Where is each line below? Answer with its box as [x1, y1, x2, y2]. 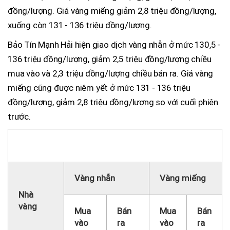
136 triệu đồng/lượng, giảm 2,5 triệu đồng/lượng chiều [8, 54, 212, 65]
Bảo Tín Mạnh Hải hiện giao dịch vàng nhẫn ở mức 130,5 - [8, 40, 220, 50]
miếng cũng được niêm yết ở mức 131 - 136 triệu [8, 83, 190, 93]
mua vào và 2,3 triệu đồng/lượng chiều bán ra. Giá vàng [8, 68, 214, 79]
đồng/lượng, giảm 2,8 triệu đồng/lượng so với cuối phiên [8, 97, 218, 108]
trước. [8, 111, 31, 122]
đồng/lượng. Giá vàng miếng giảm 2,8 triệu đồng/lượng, [8, 6, 216, 16]
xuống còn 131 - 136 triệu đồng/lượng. [8, 20, 152, 31]
